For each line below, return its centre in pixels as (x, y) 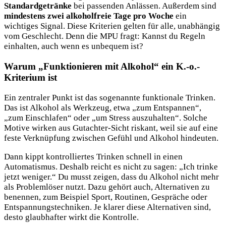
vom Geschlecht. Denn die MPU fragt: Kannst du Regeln (105, 36)
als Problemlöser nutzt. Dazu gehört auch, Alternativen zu (107, 187)
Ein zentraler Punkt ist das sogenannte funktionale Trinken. (110, 97)
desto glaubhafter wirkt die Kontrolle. (71, 217)
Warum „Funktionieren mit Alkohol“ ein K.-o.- (102, 66)
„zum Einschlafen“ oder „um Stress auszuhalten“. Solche (106, 118)
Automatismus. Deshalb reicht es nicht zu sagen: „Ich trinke (111, 166)
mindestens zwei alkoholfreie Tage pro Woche (89, 16)
